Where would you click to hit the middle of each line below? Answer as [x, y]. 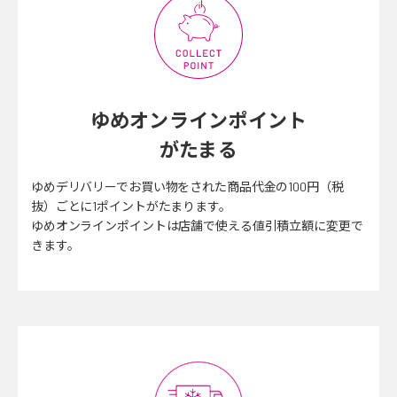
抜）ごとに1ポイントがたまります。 [131, 206]
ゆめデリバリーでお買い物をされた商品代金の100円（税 [187, 186]
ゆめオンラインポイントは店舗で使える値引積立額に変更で [197, 225]
